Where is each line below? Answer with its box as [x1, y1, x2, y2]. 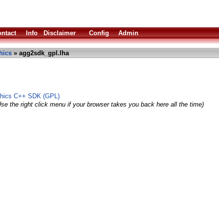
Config [89, 29, 109, 37]
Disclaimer [44, 29, 76, 37]
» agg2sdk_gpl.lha [12, 49, 69, 57]
